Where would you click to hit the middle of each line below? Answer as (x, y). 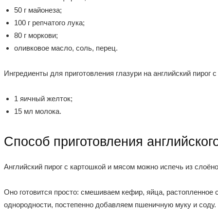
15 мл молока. (38, 111)
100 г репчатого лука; (49, 23)
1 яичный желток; (43, 99)
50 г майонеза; (38, 10)
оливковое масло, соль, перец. (66, 48)
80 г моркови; (36, 35)
